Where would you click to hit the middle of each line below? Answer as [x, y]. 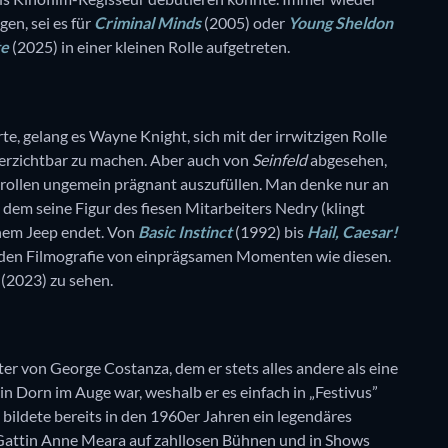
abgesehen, [347, 159]
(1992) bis [269, 231]
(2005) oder [244, 22]
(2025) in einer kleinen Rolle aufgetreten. [149, 46]
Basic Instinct [185, 231]
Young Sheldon [340, 22]
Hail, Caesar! [352, 231]
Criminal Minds [147, 22]
